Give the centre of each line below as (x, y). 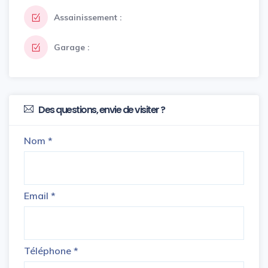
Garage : (72, 47)
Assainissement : (88, 17)
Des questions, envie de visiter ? (101, 110)
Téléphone (49, 251)
